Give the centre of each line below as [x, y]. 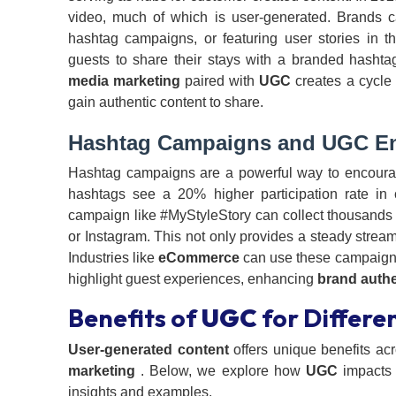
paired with [220, 81]
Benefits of [135, 318]
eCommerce [199, 258]
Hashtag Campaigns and [195, 143]
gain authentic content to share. [166, 103]
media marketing [125, 81]
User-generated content [148, 350]
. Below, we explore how [221, 371]
